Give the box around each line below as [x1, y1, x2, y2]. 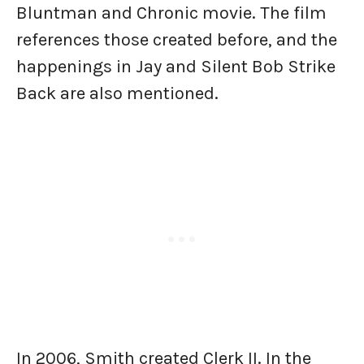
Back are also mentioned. [16, 83, 223, 105]
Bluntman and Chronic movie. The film [16, 2, 327, 24]
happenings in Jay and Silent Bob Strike [16, 56, 336, 78]
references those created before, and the [16, 29, 337, 51]
